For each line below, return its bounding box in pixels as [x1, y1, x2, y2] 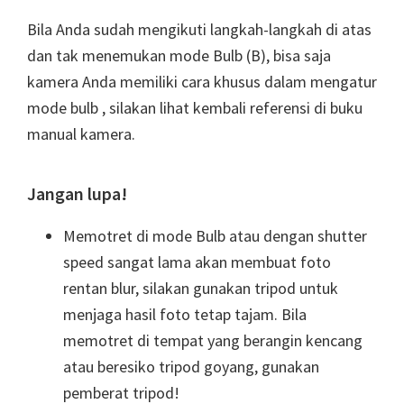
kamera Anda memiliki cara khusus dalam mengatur [27, 71, 377, 93]
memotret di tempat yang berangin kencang [63, 330, 363, 352]
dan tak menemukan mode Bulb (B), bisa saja [27, 45, 331, 67]
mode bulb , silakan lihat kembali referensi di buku [27, 97, 363, 119]
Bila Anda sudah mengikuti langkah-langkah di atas [27, 19, 372, 41]
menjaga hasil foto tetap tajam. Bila [63, 304, 307, 326]
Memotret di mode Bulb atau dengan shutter [63, 225, 367, 247]
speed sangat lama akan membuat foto [63, 252, 331, 273]
